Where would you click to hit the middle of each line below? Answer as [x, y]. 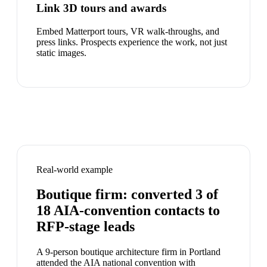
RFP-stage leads [86, 227]
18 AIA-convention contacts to [128, 211]
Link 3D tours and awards [101, 8]
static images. [61, 52]
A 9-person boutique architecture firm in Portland [128, 252]
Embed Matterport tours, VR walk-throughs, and [128, 31]
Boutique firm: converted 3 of [127, 195]
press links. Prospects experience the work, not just [132, 42]
